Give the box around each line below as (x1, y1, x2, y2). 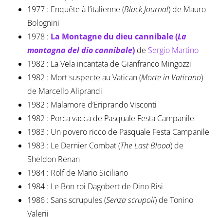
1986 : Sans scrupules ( (27, 195, 106, 206)
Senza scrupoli (106, 195, 155, 206)
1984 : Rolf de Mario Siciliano (27, 167, 128, 179)
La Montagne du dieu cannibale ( (50, 31, 178, 42)
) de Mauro (168, 4, 206, 15)
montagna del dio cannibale (27, 45, 132, 56)
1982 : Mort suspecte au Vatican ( (27, 72, 141, 83)
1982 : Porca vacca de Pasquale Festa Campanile (27, 113, 194, 124)
